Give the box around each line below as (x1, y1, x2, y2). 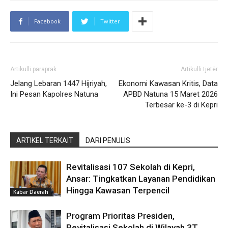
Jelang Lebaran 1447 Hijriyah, (10, 79, 107, 89)
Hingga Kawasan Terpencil (66, 185, 169, 196)
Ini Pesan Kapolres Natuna (10, 90, 98, 99)
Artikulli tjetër (181, 66, 218, 73)
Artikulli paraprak (10, 66, 56, 73)
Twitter (100, 17, 120, 25)
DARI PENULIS (85, 136, 130, 145)
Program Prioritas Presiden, (66, 211, 175, 221)
